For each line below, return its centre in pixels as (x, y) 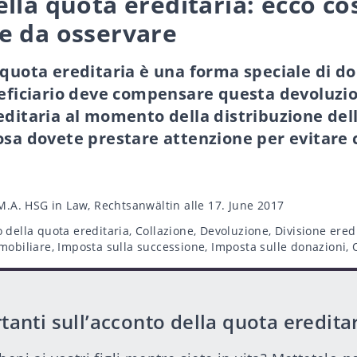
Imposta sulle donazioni (279, 247)
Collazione (165, 231)
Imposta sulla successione (131, 247)
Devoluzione (234, 231)
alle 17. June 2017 (232, 205)
